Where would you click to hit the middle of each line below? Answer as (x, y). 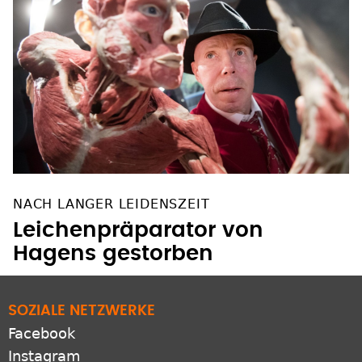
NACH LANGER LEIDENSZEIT (112, 188)
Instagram (44, 340)
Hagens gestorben (113, 238)
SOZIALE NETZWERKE (82, 295)
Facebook (42, 318)
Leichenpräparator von (138, 215)
